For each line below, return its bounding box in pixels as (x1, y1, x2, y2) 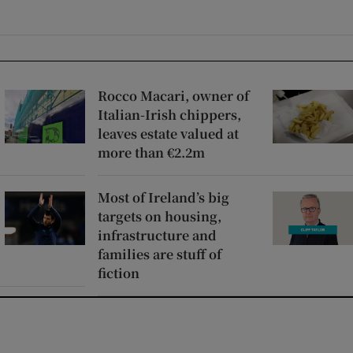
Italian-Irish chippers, (98, 105, 241, 124)
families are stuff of (98, 244, 221, 263)
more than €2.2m (98, 143, 205, 162)
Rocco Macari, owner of (98, 86, 249, 105)
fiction (98, 263, 139, 282)
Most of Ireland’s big (98, 188, 229, 206)
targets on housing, (98, 206, 221, 225)
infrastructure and (98, 225, 217, 244)
